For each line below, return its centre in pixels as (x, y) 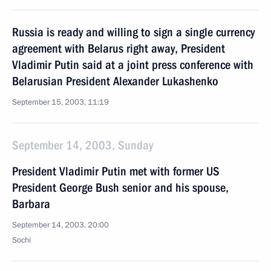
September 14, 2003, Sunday (83, 145)
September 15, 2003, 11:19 (60, 102)
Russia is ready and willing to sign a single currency (133, 32)
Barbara (31, 204)
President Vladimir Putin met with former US (116, 171)
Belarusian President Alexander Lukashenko (115, 81)
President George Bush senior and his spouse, (120, 188)
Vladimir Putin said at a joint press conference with (133, 65)
